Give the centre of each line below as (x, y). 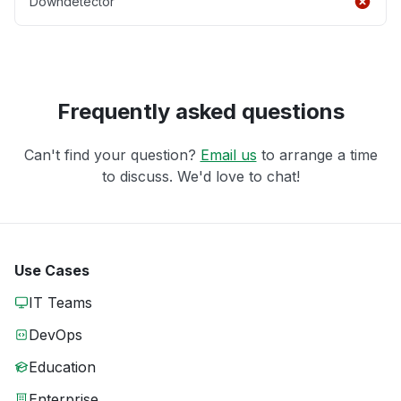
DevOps (55, 335)
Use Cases (52, 271)
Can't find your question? (112, 155)
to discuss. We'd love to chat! (200, 177)
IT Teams (60, 303)
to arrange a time (317, 155)
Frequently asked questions (200, 112)
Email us (228, 155)
